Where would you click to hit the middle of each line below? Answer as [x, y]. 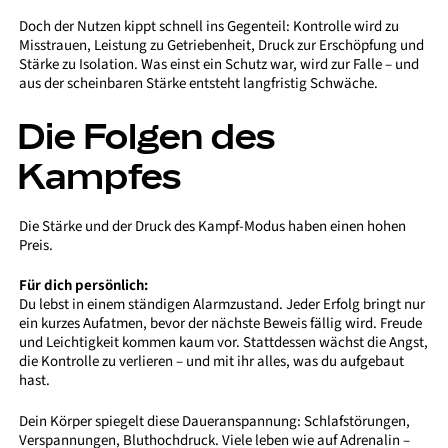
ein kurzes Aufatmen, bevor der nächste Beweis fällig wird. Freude [221, 324]
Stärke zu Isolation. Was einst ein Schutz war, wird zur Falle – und [219, 65]
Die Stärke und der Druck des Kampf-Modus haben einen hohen [213, 226]
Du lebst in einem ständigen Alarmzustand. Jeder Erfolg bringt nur [222, 305]
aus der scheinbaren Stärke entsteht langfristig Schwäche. [199, 84]
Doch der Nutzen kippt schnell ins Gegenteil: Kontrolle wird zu [209, 27]
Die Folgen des [146, 134]
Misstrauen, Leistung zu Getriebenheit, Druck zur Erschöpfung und [222, 46]
